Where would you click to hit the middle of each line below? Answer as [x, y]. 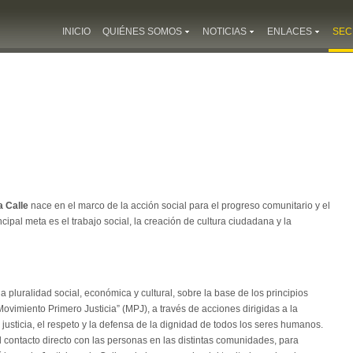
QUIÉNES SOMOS [142, 32]
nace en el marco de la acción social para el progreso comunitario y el [179, 206]
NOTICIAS [225, 32]
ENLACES [290, 32]
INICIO [76, 32]
